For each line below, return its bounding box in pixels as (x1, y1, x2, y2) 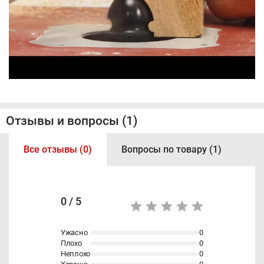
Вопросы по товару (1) (121, 144, 222, 155)
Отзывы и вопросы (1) (6, 114, 137, 128)
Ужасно (61, 228, 88, 237)
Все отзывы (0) (24, 144, 92, 155)
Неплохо (61, 249, 91, 258)
